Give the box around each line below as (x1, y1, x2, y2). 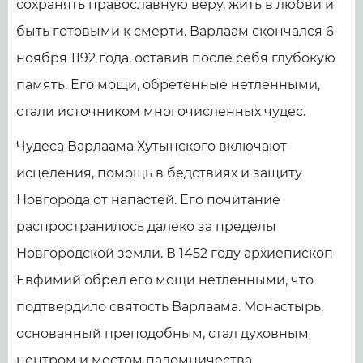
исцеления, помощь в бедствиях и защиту (16, 165, 302, 181)
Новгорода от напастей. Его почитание (16, 192, 280, 208)
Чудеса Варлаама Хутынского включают (16, 139, 287, 155)
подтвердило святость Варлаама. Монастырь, (16, 299, 323, 315)
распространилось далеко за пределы (16, 219, 276, 235)
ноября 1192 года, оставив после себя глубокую (16, 50, 335, 66)
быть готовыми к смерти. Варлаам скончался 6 (16, 23, 334, 40)
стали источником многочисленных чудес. (16, 104, 305, 120)
